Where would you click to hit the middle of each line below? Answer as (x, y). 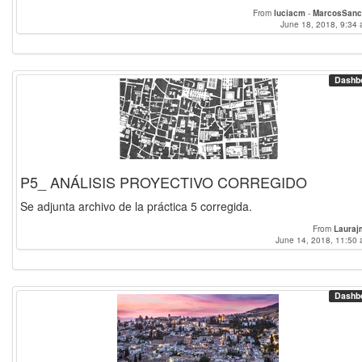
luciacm (290, 13)
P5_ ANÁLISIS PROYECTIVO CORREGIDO (164, 182)
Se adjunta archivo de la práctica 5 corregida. (136, 206)
